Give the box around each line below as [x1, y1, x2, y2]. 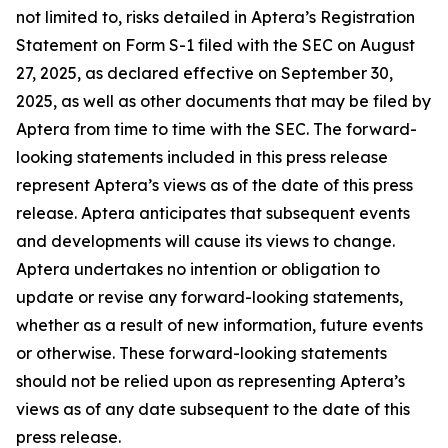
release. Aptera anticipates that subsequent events [16, 203, 410, 223]
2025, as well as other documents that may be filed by [16, 91, 431, 111]
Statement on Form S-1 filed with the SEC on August [16, 35, 415, 55]
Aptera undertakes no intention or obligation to [16, 259, 380, 279]
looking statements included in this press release [16, 147, 388, 167]
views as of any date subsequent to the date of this [16, 399, 410, 419]
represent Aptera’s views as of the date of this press [16, 175, 413, 195]
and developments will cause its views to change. [16, 231, 395, 251]
